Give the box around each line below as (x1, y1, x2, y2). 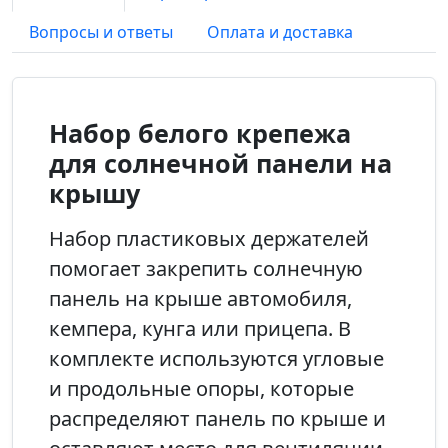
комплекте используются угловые (49, 345, 384, 372)
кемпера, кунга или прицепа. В (49, 315, 351, 342)
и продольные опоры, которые (49, 375, 354, 402)
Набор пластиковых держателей (49, 225, 369, 252)
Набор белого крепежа (49, 116, 351, 150)
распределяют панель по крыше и (49, 405, 386, 432)
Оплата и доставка (207, 21, 353, 43)
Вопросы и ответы (29, 21, 173, 43)
